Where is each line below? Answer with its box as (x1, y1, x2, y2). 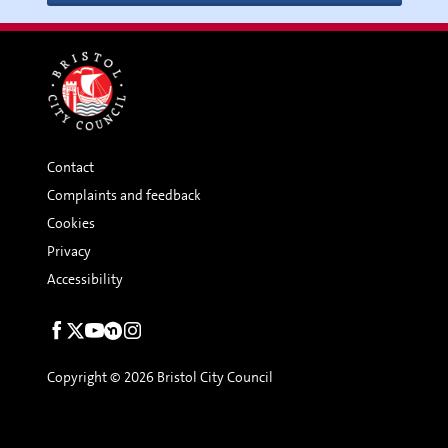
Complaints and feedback (46, 186, 201, 204)
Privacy (46, 242, 91, 260)
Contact (46, 158, 94, 176)
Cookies (46, 214, 95, 232)
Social (45, 321, 82, 339)
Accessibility (46, 270, 123, 288)
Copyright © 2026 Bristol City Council (46, 368, 273, 386)
